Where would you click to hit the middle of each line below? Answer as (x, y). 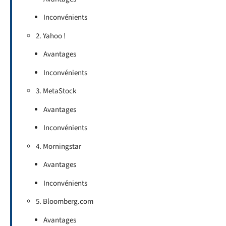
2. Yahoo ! (51, 36)
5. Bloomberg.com (65, 202)
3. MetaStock (56, 91)
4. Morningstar (59, 146)
